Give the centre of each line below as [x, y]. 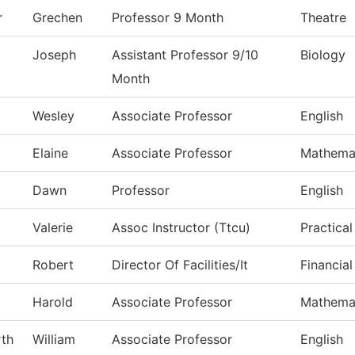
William [54, 340]
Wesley [53, 116]
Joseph [54, 55]
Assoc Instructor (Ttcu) [181, 228]
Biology [323, 55]
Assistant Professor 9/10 [185, 55]
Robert [53, 265]
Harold [53, 302]
